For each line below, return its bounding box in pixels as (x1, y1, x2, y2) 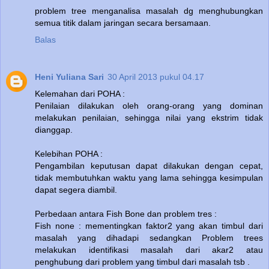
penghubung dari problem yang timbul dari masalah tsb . (35, 256, 250, 267)
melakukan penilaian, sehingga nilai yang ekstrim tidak (35, 112, 263, 122)
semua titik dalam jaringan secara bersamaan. (35, 17, 211, 28)
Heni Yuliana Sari (35, 71, 104, 82)
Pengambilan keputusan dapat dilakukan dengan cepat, (35, 160, 263, 171)
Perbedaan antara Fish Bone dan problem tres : (35, 208, 217, 219)
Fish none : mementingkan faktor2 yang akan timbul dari (35, 220, 263, 231)
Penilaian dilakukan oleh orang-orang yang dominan (35, 100, 263, 110)
